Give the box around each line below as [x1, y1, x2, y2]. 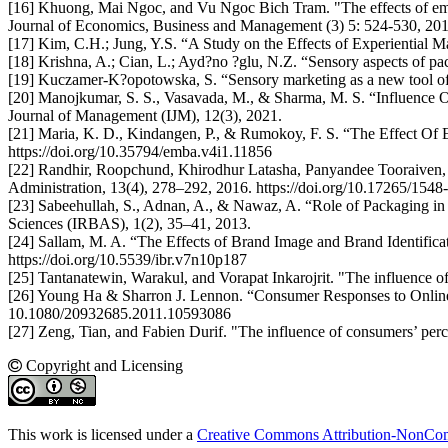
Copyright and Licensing [22, 356, 183, 374]
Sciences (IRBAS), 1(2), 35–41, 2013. [8, 214, 251, 232]
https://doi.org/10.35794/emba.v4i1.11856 [8, 142, 272, 160]
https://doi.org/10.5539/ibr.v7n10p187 [8, 250, 247, 268]
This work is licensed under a [8, 425, 197, 443]
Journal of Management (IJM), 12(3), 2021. [8, 106, 282, 124]
